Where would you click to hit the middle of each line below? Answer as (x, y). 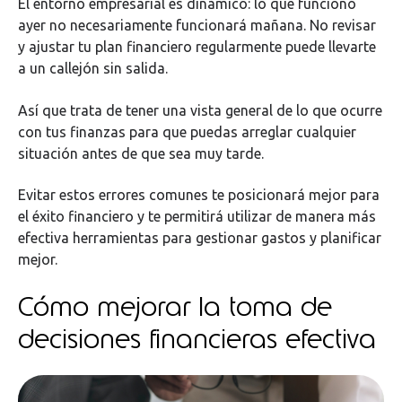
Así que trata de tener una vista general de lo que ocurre (200, 110)
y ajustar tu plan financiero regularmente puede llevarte (197, 47)
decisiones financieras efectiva (197, 339)
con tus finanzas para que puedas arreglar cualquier (187, 131)
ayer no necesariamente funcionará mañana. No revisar (197, 26)
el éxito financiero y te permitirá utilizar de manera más (197, 216)
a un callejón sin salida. (93, 69)
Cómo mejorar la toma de (175, 306)
